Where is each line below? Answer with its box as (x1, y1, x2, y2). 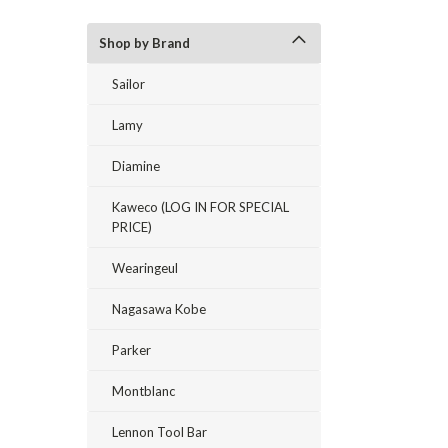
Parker (112, 342, 151, 358)
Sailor (112, 76, 145, 92)
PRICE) (112, 219, 152, 235)
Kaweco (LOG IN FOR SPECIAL (112, 199, 289, 215)
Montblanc (112, 383, 175, 399)
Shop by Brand (99, 35, 190, 51)
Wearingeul (112, 260, 178, 276)
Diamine (112, 158, 160, 174)
